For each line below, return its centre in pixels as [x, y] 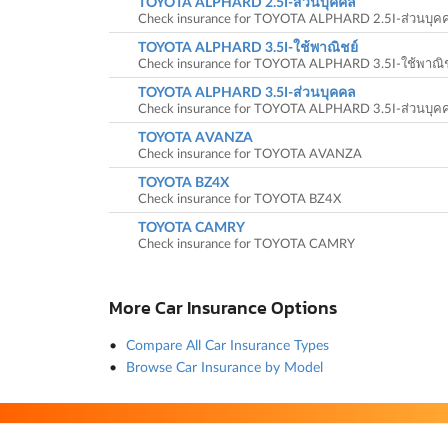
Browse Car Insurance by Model [224, 366]
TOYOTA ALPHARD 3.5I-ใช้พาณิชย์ [247, 47]
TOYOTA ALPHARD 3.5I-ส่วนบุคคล [246, 92]
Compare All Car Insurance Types [227, 344]
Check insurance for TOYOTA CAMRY [246, 243]
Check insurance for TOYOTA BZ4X [239, 198]
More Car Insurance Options [222, 307]
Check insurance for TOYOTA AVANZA [249, 153]
